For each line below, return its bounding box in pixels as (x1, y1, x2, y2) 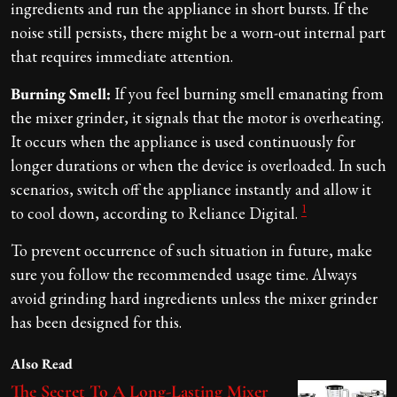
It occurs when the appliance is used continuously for (11, 130, 355, 152)
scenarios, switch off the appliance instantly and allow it (11, 178, 371, 199)
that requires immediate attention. (11, 45, 244, 66)
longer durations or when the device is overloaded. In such (11, 154, 386, 175)
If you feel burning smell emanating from (111, 82, 384, 104)
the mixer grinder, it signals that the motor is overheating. (11, 106, 384, 128)
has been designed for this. (11, 311, 182, 332)
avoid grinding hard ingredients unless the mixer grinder (11, 287, 378, 308)
